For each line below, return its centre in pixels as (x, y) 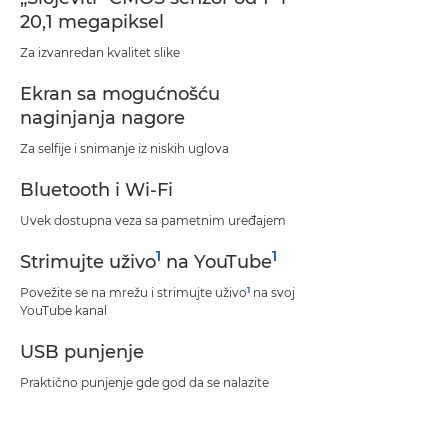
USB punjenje (82, 352)
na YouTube (216, 262)
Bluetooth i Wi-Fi (96, 190)
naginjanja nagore (102, 118)
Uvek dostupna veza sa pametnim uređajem (153, 220)
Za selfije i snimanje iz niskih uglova (124, 148)
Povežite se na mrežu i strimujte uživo (133, 292)
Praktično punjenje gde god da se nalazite (144, 382)
